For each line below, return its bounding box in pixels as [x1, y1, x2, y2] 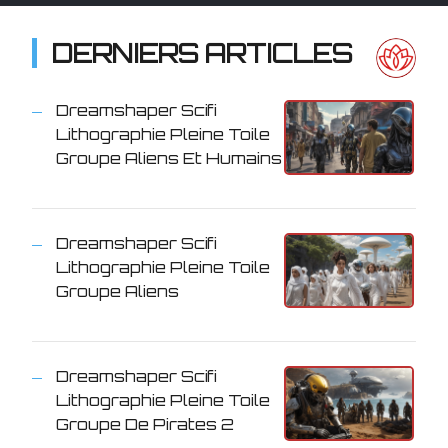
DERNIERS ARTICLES [52, 36, 352, 69]
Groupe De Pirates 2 [56, 413, 234, 434]
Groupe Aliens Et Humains [56, 147, 282, 168]
